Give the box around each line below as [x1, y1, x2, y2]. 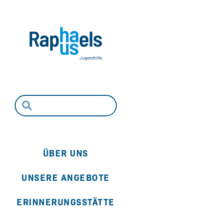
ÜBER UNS [43, 147, 88, 159]
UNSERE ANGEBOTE [22, 171, 110, 184]
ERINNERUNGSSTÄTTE [17, 196, 115, 208]
